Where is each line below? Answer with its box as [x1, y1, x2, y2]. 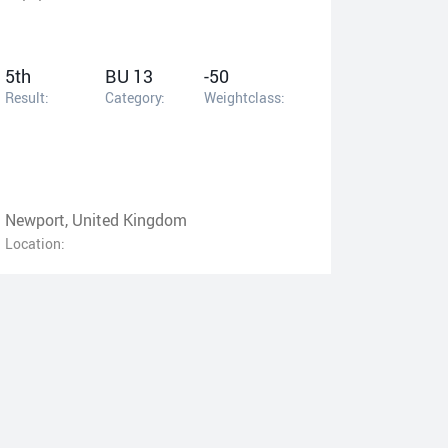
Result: [5, 87, 49, 107]
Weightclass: [204, 87, 286, 107]
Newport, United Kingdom [5, 208, 187, 230]
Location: [5, 233, 65, 253]
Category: [104, 87, 165, 107]
